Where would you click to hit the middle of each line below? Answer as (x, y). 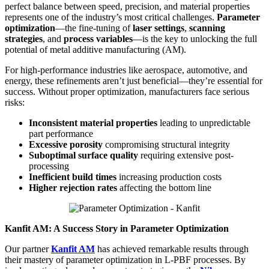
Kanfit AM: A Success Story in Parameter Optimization (117, 228)
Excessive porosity (66, 144)
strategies (24, 38)
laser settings (159, 28)
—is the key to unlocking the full (195, 38)
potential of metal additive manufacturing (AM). (95, 49)
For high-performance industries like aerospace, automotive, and (126, 70)
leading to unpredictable (204, 122)
